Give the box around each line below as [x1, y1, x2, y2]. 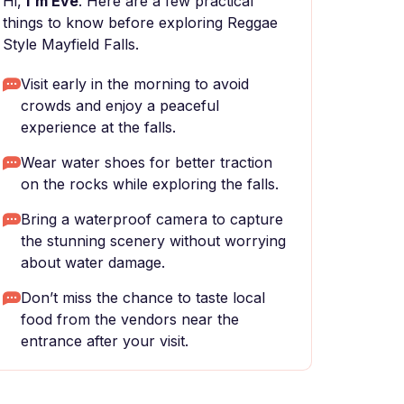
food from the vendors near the [21, 310, 239, 328]
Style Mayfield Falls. [3, 35, 139, 53]
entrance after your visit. [21, 332, 188, 350]
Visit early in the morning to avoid [21, 75, 249, 93]
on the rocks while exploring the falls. [21, 175, 279, 193]
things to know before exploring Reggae [3, 14, 278, 32]
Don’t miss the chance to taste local [21, 289, 265, 307]
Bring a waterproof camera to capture [21, 210, 283, 228]
